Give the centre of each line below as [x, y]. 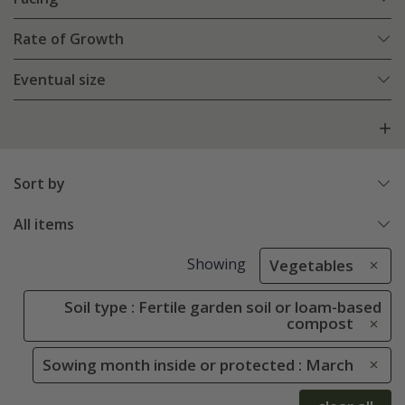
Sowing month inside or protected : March [198, 364]
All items [44, 225]
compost [320, 324]
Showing [216, 264]
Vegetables [311, 266]
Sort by [39, 184]
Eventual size [60, 80]
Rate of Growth [69, 39]
